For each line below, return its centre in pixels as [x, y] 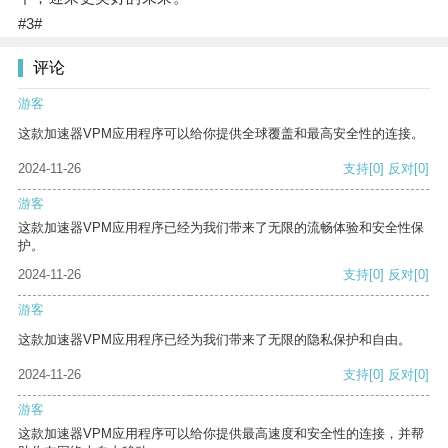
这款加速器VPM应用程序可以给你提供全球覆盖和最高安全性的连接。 [221, 134]
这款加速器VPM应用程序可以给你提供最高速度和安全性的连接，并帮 [221, 434]
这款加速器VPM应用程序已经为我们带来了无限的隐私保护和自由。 [214, 340]
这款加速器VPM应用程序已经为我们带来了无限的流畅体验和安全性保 [221, 228]
